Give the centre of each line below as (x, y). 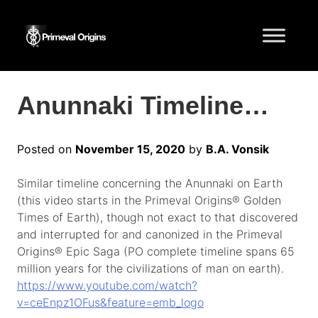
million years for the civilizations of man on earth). (150, 269)
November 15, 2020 (130, 149)
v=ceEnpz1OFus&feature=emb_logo (110, 303)
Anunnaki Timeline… (143, 106)
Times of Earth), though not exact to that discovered (158, 218)
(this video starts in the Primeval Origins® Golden (149, 201)
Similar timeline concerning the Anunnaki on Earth (150, 183)
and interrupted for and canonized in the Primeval (150, 235)
